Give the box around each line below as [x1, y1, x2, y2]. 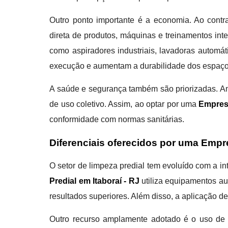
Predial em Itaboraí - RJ [49, 177, 139, 185]
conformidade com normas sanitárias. [49, 115, 185, 124]
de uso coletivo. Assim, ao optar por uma [49, 100, 199, 108]
